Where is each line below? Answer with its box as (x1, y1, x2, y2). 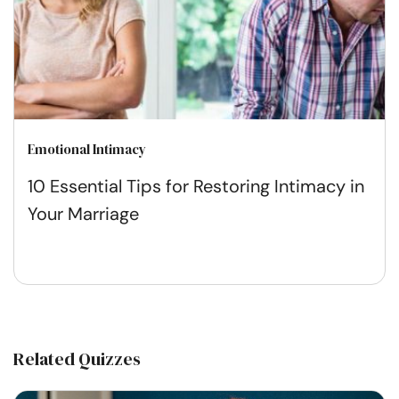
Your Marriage (28, 201, 139, 225)
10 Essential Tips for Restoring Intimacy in (28, 174, 364, 198)
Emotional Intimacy (28, 139, 146, 159)
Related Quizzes (13, 346, 141, 371)
